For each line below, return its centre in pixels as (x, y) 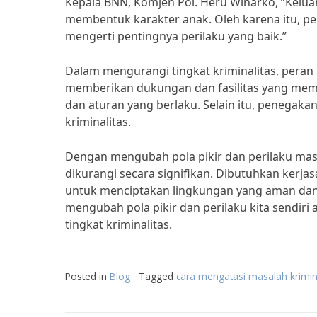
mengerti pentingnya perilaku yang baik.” (176, 36)
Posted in (87, 276)
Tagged (157, 276)
